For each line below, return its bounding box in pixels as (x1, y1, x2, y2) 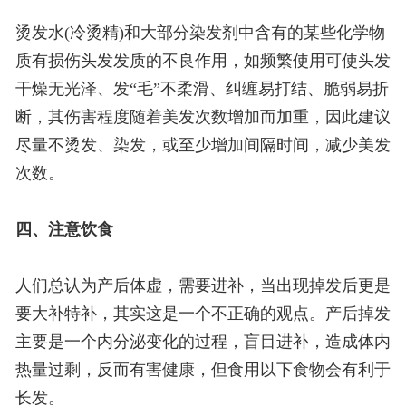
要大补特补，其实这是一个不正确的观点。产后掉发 (14, 304, 391, 324)
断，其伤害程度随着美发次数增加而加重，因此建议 (14, 108, 391, 127)
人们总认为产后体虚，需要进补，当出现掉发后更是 (14, 276, 391, 295)
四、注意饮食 (14, 220, 113, 239)
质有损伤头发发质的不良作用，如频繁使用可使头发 (14, 52, 391, 71)
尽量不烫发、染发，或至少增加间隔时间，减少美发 (14, 136, 391, 155)
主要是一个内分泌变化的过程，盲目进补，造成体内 (14, 333, 391, 352)
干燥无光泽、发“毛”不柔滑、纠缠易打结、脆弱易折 (14, 80, 389, 99)
